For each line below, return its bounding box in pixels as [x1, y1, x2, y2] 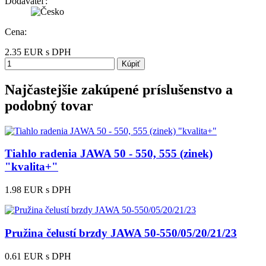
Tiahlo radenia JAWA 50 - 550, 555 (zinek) [5, 147, 213, 160]
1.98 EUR [5, 185, 43, 195]
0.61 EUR [5, 251, 43, 261]
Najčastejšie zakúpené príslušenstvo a [5, 81, 233, 97]
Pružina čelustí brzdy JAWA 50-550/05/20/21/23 [5, 226, 237, 239]
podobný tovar [5, 97, 93, 113]
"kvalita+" [5, 160, 58, 173]
